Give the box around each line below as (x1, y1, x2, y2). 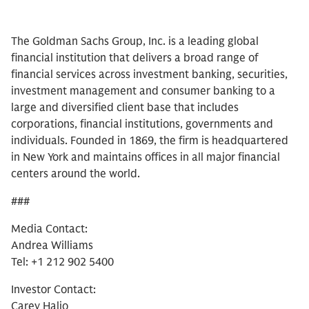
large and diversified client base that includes (11, 101, 239, 114)
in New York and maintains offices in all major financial (11, 150, 280, 164)
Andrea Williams (11, 239, 93, 252)
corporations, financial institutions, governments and (11, 117, 273, 131)
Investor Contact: (11, 283, 96, 297)
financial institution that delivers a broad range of (11, 51, 259, 65)
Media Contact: (11, 222, 88, 236)
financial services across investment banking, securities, (11, 68, 288, 81)
